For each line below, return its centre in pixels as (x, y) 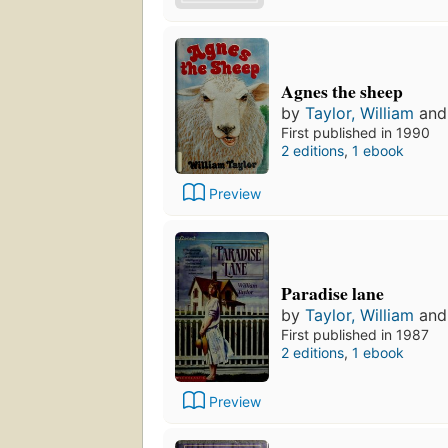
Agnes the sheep (342, 91)
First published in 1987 (355, 334)
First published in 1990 (355, 133)
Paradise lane (332, 292)
